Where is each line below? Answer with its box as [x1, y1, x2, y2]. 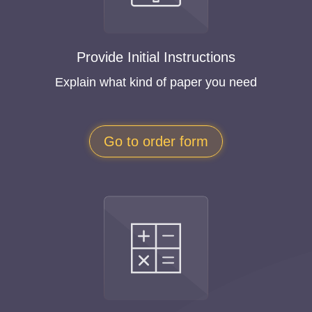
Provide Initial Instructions [77, 49, 235, 65]
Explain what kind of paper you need [55, 75, 257, 89]
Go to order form [104, 134, 208, 149]
